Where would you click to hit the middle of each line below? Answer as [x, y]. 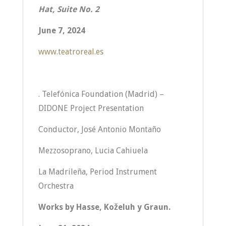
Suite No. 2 [77, 9]
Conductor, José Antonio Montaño [99, 129]
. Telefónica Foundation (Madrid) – [101, 94]
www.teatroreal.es [71, 52]
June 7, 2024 [62, 31]
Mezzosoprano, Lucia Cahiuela [94, 151]
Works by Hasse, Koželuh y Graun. [104, 207]
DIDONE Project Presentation [91, 108]
